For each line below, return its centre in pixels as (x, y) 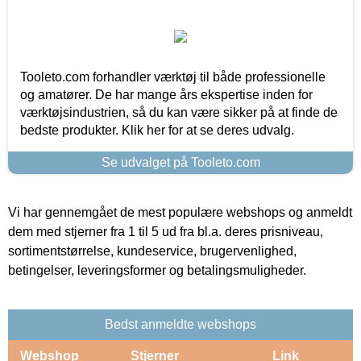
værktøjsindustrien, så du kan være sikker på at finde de (179, 112)
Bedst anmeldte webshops (180, 324)
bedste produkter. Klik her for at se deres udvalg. (157, 130)
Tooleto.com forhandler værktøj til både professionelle (173, 77)
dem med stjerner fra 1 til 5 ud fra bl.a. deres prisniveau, (166, 231)
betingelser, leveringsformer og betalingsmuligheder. (157, 270)
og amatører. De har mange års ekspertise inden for (166, 94)
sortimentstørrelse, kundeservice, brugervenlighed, (152, 251)
